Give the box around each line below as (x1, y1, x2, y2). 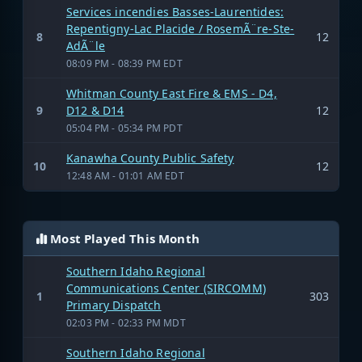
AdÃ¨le (66, 37, 105, 53)
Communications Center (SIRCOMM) (66, 280, 266, 296)
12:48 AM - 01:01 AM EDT (66, 168, 184, 183)
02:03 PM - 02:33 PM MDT (66, 315, 186, 330)
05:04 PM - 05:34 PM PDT (66, 120, 183, 135)
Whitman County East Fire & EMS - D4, (66, 85, 277, 101)
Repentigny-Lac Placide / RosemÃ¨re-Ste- (66, 20, 295, 36)
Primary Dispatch (66, 297, 162, 313)
